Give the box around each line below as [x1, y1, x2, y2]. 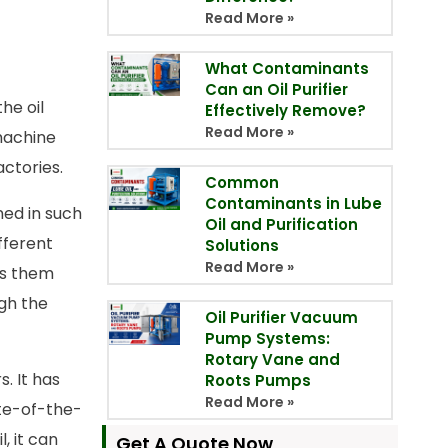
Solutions [204, 235, 279, 257]
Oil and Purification [204, 214, 358, 236]
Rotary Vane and [204, 349, 340, 371]
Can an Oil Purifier [204, 79, 348, 101]
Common [204, 172, 279, 194]
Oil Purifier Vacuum [204, 307, 358, 329]
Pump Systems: [204, 328, 330, 350]
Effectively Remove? [204, 100, 366, 122]
